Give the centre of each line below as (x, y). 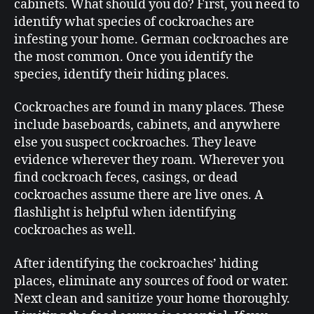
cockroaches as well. (75, 231)
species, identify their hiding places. (122, 74)
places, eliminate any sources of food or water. (151, 281)
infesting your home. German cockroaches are (151, 39)
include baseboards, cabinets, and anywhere (147, 125)
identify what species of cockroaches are (134, 22)
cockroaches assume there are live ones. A (139, 196)
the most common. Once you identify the (134, 57)
